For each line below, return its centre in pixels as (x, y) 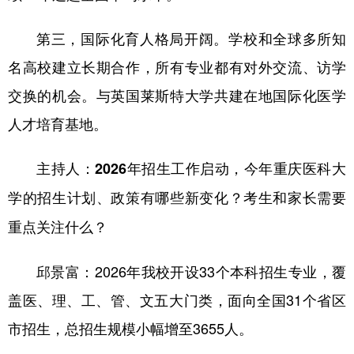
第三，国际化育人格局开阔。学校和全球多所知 (191, 38)
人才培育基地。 (58, 123)
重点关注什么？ (58, 226)
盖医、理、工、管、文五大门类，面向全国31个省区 (177, 299)
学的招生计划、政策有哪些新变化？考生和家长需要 (177, 197)
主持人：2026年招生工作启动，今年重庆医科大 (191, 168)
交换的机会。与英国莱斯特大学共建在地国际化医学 (177, 94)
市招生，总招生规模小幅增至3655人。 (130, 328)
